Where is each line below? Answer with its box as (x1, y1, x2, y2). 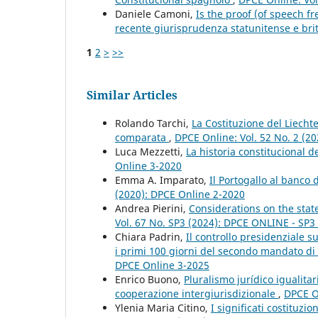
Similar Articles (87, 87, 177, 103)
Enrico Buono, (115, 272, 184, 286)
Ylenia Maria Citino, (115, 300, 211, 314)
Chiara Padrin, (115, 229, 186, 243)
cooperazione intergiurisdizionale (115, 286, 278, 300)
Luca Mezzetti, (115, 144, 186, 158)
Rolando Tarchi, (115, 116, 192, 130)
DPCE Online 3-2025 (115, 258, 209, 272)
